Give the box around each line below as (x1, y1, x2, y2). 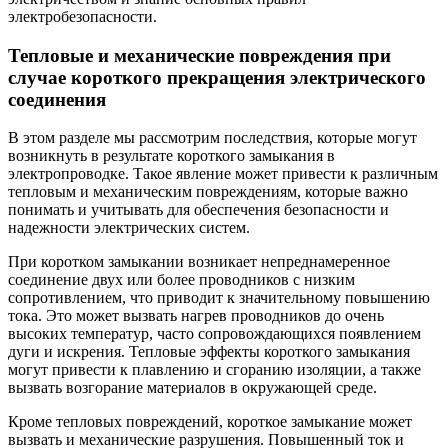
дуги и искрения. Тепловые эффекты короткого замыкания (8, 343, 410, 361)
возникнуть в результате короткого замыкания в (8, 147, 335, 165)
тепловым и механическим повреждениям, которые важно (8, 183, 408, 201)
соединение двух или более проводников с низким (8, 271, 355, 289)
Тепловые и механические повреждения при (8, 44, 391, 66)
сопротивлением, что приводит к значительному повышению (8, 289, 430, 307)
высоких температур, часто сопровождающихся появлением (8, 325, 421, 343)
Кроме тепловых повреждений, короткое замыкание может (8, 413, 412, 431)
